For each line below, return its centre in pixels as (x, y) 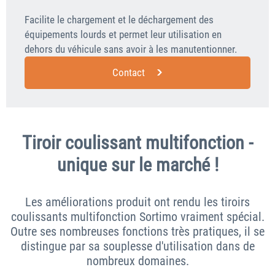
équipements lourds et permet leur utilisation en (123, 35)
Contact (129, 73)
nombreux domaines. (137, 261)
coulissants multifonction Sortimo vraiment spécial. (137, 217)
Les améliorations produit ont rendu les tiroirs (137, 202)
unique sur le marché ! (137, 165)
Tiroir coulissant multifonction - (137, 143)
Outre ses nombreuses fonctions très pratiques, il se (137, 232)
